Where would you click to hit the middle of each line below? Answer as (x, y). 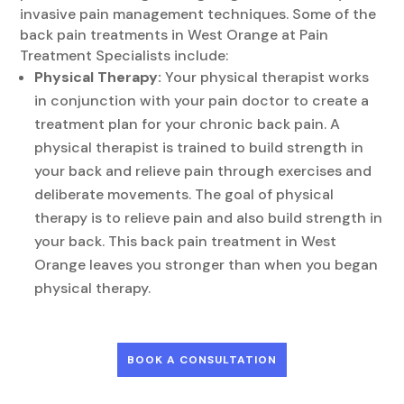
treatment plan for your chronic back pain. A (188, 124)
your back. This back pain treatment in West (186, 241)
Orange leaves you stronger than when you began (207, 264)
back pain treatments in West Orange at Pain (174, 34)
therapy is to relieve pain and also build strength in (209, 217)
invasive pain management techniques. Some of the (198, 14)
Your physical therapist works (266, 77)
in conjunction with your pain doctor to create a (202, 100)
